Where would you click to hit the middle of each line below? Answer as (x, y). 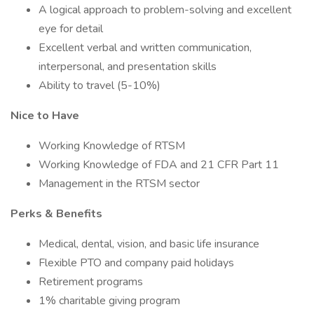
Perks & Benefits (56, 214)
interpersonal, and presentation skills (128, 67)
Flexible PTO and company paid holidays (136, 263)
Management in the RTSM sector (119, 184)
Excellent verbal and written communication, (145, 48)
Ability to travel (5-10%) (100, 86)
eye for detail (71, 29)
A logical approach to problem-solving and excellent (165, 10)
